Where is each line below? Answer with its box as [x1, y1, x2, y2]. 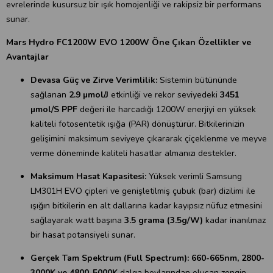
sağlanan [30, 89, 69, 101]
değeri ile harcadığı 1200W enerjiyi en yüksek [77, 104, 256, 115]
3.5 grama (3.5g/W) [124, 214, 203, 226]
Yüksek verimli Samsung [149, 171, 242, 182]
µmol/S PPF [30, 104, 77, 115]
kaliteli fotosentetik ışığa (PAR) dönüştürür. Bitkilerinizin [30, 118, 244, 130]
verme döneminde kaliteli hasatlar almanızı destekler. [30, 147, 236, 159]
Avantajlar [6, 51, 49, 63]
